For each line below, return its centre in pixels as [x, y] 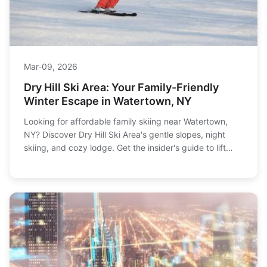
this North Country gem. [71, 174]
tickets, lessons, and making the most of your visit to [126, 161]
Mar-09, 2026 [51, 67]
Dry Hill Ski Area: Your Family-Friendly [121, 88]
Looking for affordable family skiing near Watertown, [126, 122]
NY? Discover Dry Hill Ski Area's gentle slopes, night [125, 135]
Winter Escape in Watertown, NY [108, 101]
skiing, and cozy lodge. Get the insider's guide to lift [125, 148]
